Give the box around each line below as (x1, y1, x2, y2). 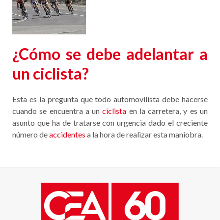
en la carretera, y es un (126, 106, 208, 115)
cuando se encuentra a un (12, 106, 103, 115)
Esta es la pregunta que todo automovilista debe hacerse (12, 94, 208, 104)
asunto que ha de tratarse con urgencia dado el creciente (12, 118, 208, 127)
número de (12, 130, 49, 139)
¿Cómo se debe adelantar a (12, 44, 208, 63)
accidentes (49, 130, 85, 139)
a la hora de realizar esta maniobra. (85, 130, 203, 139)
